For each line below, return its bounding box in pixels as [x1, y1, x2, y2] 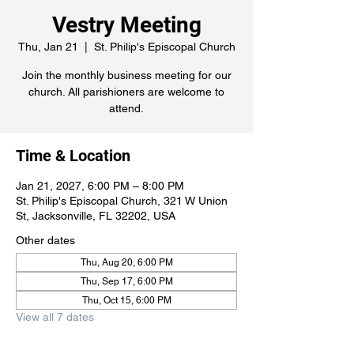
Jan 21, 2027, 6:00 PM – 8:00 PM [16, 179, 184, 192]
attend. [109, 102, 144, 115]
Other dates [16, 234, 75, 247]
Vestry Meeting [51, 12, 201, 38]
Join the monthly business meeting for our [21, 69, 232, 81]
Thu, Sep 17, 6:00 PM [80, 276, 173, 287]
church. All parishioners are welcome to [28, 85, 224, 98]
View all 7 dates [16, 311, 94, 323]
